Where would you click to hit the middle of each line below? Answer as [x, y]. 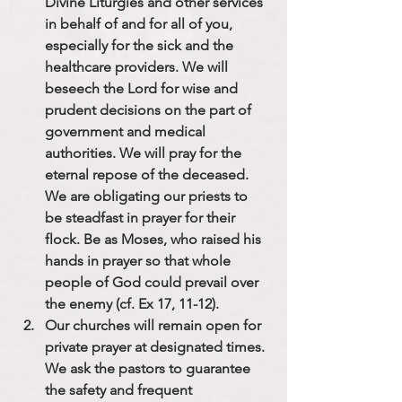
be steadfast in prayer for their [142, 217]
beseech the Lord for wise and [143, 88]
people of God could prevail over [153, 282]
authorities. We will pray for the [145, 153]
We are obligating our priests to [148, 196]
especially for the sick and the [141, 45]
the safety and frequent [118, 389]
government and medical [127, 131]
